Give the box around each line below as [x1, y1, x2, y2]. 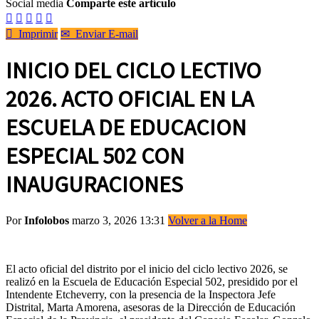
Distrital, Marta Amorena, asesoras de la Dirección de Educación [6, 300, 296, 313]
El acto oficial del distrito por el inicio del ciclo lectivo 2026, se [6, 262, 288, 275]
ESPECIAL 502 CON [6, 142, 184, 171]
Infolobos [24, 214, 69, 226]
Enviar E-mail [70, 28, 138, 40]
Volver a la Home [168, 214, 247, 226]
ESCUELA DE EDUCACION [6, 113, 246, 142]
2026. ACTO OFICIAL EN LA [6, 85, 253, 114]
